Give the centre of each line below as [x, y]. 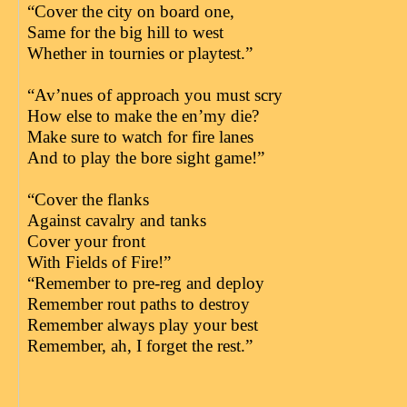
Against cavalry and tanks [116, 220]
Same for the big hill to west [125, 32]
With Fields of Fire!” [99, 262]
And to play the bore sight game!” [145, 157]
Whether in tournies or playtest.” [139, 53]
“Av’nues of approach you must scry [154, 94]
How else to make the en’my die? [143, 115]
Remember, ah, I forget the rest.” [139, 345]
